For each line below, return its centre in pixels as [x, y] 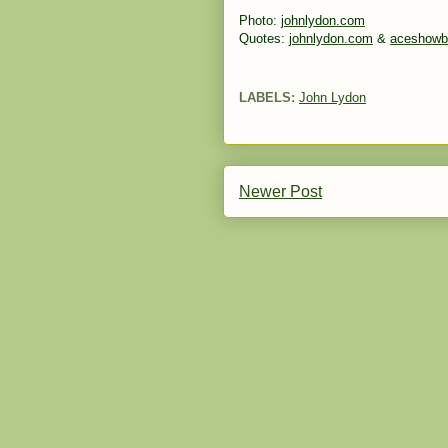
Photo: [260, 20]
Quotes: [264, 38]
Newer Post [280, 191]
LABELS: [267, 97]
